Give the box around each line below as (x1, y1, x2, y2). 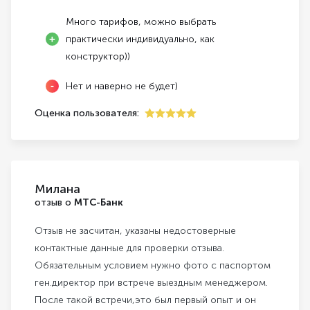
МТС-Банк (74, 197, 123, 209)
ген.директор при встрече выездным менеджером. (35, 277, 268, 289)
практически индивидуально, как (66, 33, 215, 46)
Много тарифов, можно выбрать (66, 16, 216, 28)
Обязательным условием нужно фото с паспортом (35, 259, 271, 272)
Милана (35, 181, 80, 197)
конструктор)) (66, 51, 130, 63)
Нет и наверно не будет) (66, 80, 178, 93)
